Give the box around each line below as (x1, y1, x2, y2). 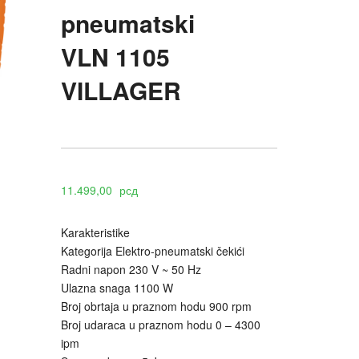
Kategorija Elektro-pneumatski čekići (61, 243, 244, 260)
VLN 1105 (61, 39, 170, 74)
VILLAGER (61, 73, 181, 107)
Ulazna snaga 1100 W (61, 280, 173, 296)
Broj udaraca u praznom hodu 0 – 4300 (61, 317, 260, 333)
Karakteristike (61, 224, 130, 241)
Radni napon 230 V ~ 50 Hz (61, 261, 201, 278)
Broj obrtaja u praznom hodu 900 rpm (61, 298, 252, 315)
